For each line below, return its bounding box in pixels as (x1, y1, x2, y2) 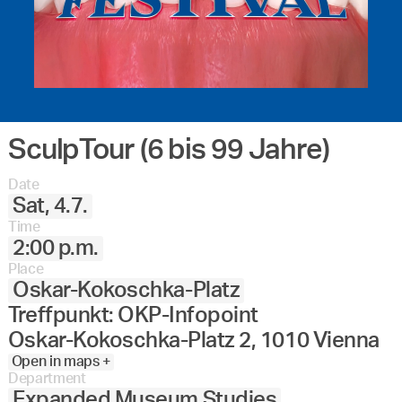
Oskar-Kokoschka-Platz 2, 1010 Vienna (7, 329, 380, 352)
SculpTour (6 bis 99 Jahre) (7, 135, 329, 164)
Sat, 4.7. (13, 195, 88, 217)
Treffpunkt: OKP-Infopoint (7, 304, 258, 327)
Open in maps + (11, 354, 110, 369)
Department (7, 371, 86, 386)
